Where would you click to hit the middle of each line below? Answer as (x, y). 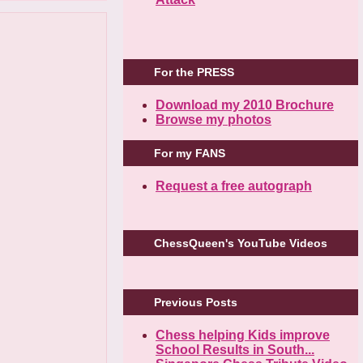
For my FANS (190, 153)
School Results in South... (235, 350)
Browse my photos (214, 119)
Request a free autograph (234, 186)
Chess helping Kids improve (243, 335)
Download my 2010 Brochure (245, 105)
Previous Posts (196, 303)
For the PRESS (194, 72)
